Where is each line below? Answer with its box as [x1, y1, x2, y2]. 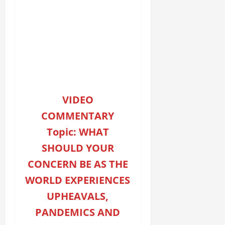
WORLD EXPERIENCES [25, 173, 131, 187]
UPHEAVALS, [47, 189, 109, 203]
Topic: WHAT [46, 125, 109, 139]
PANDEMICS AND [35, 205, 121, 219]
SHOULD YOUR [41, 141, 114, 155]
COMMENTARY [41, 109, 115, 123]
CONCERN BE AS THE [27, 157, 128, 171]
